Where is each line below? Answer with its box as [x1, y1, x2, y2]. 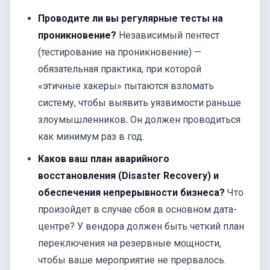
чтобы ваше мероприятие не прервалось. [38, 254, 227, 266]
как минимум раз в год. [38, 131, 145, 143]
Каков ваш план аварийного [38, 152, 170, 165]
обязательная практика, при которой [38, 63, 202, 75]
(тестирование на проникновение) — [38, 46, 202, 58]
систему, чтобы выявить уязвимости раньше [38, 97, 242, 109]
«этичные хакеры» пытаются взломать [38, 80, 215, 92]
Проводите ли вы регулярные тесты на [38, 13, 224, 25]
